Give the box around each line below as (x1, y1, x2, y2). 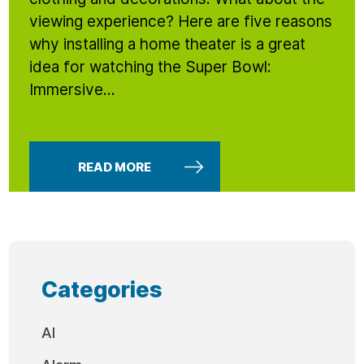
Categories (41, 273, 163, 305)
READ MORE (78, 158, 152, 176)
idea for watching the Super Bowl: (29, 55, 272, 78)
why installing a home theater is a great (29, 32, 306, 55)
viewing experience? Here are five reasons (29, 10, 333, 32)
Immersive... (29, 78, 116, 101)
